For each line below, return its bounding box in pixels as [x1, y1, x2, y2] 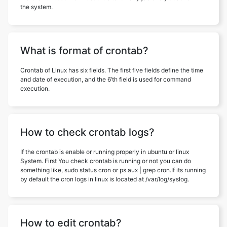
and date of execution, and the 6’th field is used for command [20, 75, 191, 83]
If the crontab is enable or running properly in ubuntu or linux [20, 147, 189, 156]
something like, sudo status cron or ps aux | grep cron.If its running [20, 166, 206, 174]
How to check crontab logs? [20, 126, 155, 138]
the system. [20, 3, 53, 11]
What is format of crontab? [20, 44, 148, 57]
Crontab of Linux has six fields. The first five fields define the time [20, 66, 203, 74]
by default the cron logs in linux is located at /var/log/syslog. [20, 175, 189, 183]
